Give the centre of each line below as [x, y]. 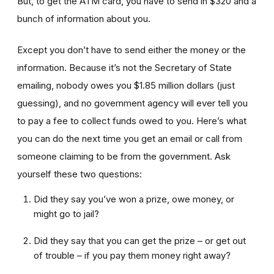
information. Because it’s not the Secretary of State [124, 67]
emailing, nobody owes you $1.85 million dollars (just [126, 85]
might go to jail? [66, 213]
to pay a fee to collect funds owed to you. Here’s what [132, 120]
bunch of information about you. [84, 18]
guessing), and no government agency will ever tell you [132, 103]
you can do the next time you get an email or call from [130, 138]
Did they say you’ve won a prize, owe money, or [134, 199]
